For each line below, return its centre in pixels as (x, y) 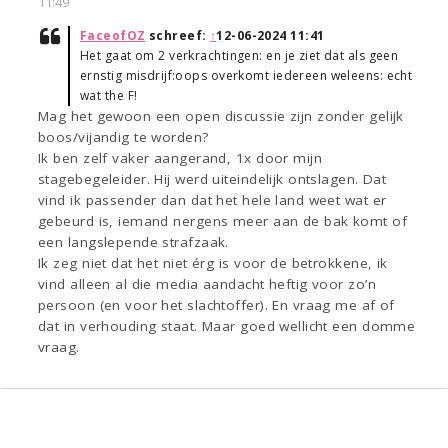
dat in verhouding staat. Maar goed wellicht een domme (227, 326)
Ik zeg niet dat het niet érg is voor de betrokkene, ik (213, 263)
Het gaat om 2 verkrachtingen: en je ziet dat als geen (239, 56)
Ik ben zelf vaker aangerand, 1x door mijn (180, 158)
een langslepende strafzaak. (133, 242)
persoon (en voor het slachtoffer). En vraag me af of (216, 305)
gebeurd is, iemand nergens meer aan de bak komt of (223, 221)
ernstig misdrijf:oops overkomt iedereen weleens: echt (246, 76)
